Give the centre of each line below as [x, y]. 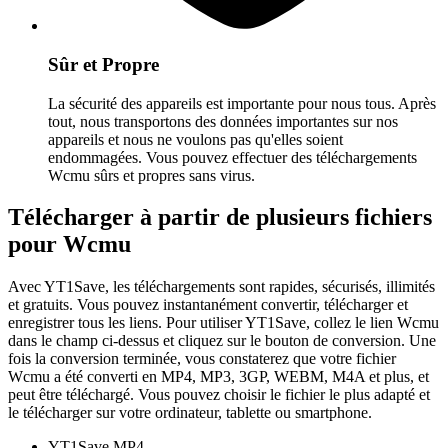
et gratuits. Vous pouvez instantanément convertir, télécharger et [208, 305]
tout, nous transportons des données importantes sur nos [223, 121]
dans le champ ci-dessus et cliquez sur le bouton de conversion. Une [222, 341]
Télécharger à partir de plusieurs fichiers [220, 217]
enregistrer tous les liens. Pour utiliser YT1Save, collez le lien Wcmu [223, 323]
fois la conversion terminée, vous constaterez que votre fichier [202, 359]
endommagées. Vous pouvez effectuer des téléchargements [232, 157]
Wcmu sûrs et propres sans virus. [151, 175]
